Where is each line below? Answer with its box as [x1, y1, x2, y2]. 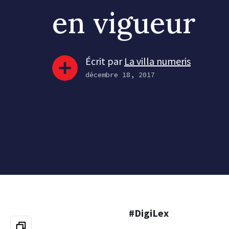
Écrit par [85, 54, 124, 67]
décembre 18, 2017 [85, 70, 155, 79]
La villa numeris [124, 54, 191, 67]
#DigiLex [129, 207, 169, 219]
